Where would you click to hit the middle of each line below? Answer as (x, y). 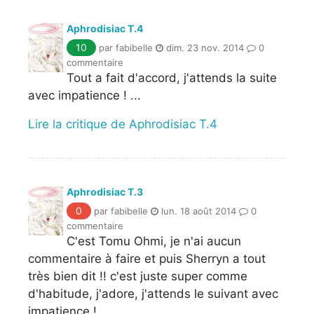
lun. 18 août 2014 (197, 211)
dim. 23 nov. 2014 (204, 47)
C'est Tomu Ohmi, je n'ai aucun (154, 241)
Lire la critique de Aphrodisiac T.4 (123, 124)
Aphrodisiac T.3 (105, 191)
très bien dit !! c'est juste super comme (138, 276)
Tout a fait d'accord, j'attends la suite (172, 77)
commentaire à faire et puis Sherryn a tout (147, 258)
